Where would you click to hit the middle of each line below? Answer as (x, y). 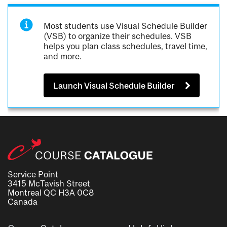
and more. (63, 56)
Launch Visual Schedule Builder (114, 85)
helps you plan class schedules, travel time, (126, 46)
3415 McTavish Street (49, 183)
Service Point (33, 174)
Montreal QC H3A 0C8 (51, 192)
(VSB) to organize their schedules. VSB (118, 36)
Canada (23, 201)
